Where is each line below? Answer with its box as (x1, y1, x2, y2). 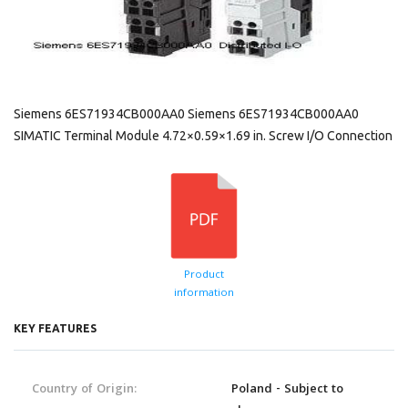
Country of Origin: (32, 380, 137, 400)
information (174, 285, 234, 302)
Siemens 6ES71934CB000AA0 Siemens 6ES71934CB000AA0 (14, 107, 359, 121)
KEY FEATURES (14, 322, 97, 334)
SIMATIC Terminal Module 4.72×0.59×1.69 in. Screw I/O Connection (14, 128, 393, 143)
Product (184, 267, 224, 284)
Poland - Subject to (231, 380, 344, 400)
